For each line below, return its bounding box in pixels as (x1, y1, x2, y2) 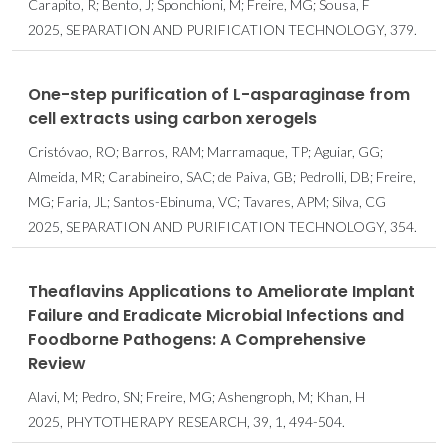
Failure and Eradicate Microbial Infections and (28, 304, 404, 328)
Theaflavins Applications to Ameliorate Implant (28, 280, 415, 304)
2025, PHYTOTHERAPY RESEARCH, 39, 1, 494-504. (28, 413, 345, 431)
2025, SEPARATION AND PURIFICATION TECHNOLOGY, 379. (28, 21, 417, 39)
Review (28, 352, 86, 376)
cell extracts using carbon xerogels (28, 107, 317, 131)
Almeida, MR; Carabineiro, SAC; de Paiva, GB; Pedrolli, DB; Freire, (28, 168, 416, 186)
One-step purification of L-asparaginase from (28, 83, 410, 107)
